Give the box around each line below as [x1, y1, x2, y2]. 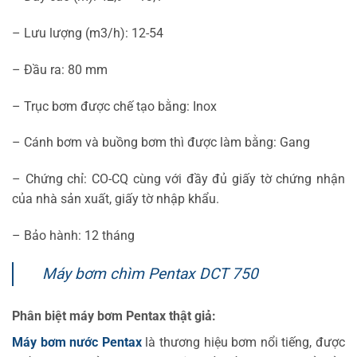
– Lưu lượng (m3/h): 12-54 [12, 25, 163, 41]
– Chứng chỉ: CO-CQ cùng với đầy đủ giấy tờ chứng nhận [12, 171, 345, 187]
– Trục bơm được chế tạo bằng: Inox [12, 98, 217, 114]
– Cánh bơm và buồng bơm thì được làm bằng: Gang [12, 135, 310, 151]
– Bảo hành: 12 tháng [12, 227, 135, 243]
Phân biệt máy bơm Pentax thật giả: [12, 308, 216, 324]
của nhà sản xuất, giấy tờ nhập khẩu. [12, 191, 219, 207]
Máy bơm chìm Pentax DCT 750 [42, 264, 258, 283]
